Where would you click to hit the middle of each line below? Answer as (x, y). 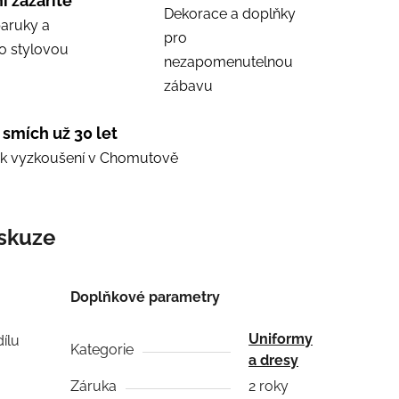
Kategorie (102, 349)
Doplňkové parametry (146, 297)
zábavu (188, 85)
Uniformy (281, 338)
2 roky (269, 386)
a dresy (274, 360)
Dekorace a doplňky (230, 13)
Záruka (94, 386)
